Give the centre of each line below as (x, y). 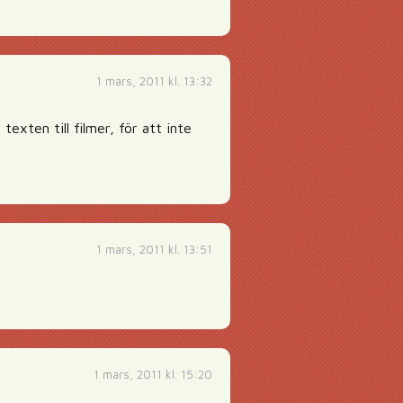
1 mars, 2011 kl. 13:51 (154, 249)
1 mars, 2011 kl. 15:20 (153, 374)
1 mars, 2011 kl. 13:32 (154, 81)
